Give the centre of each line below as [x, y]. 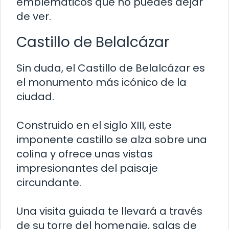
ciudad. [35, 97]
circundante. [49, 183]
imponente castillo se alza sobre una [112, 140]
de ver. [34, 17]
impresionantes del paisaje [87, 168]
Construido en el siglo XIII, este [94, 125]
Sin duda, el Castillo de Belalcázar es [111, 68]
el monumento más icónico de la [101, 83]
